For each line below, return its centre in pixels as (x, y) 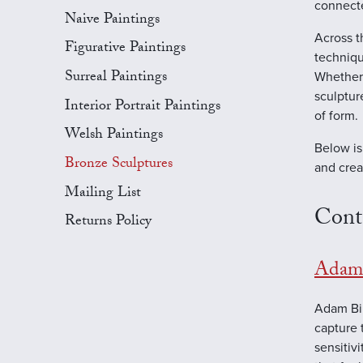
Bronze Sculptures (119, 164)
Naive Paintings (112, 20)
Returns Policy (108, 223)
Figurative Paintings (125, 49)
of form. (336, 116)
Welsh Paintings (114, 136)
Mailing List (103, 194)
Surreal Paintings (116, 78)
